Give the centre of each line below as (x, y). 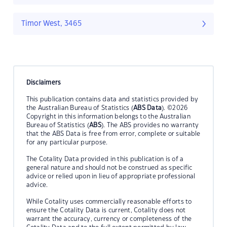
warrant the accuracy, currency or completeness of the (109, 219)
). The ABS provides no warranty (150, 125)
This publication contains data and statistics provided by (112, 99)
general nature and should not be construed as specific (109, 167)
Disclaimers (44, 82)
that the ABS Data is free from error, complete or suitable (113, 134)
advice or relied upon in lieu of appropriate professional (111, 176)
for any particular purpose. (67, 142)
